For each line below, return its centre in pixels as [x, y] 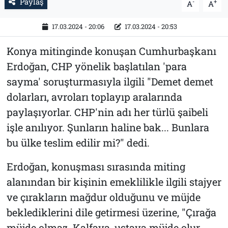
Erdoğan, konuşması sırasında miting [96, 166]
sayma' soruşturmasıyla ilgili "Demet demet [110, 81]
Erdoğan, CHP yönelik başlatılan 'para [96, 66]
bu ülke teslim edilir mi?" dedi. [78, 142]
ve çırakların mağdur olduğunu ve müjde [103, 197]
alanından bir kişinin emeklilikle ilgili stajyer [114, 181]
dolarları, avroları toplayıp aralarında [94, 96]
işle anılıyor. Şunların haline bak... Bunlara [108, 127]
